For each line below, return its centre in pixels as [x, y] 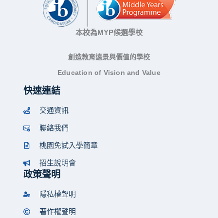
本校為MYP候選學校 [109, 32]
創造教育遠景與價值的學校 [109, 57]
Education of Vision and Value [109, 73]
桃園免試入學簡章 [68, 145]
